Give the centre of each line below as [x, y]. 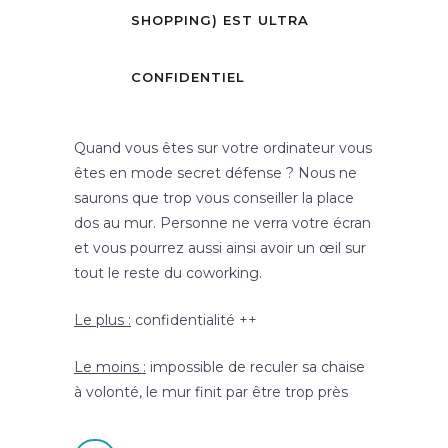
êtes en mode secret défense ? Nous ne [215, 173]
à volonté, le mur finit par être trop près [211, 392]
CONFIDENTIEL [188, 77]
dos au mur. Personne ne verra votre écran [222, 223]
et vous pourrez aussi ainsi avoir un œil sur [220, 248]
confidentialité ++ [194, 320]
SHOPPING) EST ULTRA [220, 20]
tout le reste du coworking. [168, 273]
